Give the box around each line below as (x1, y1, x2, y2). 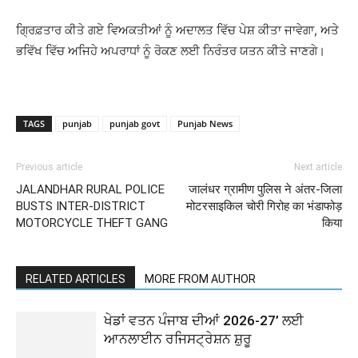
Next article (294, 161, 342, 173)
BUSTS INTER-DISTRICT (16, 199, 145, 213)
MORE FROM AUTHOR (145, 272, 256, 285)
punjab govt (109, 117, 160, 129)
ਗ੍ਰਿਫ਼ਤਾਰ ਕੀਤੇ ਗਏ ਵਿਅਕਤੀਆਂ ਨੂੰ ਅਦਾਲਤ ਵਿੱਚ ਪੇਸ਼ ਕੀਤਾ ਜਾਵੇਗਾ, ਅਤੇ (16, 22, 339, 38)
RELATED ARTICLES (26, 272, 125, 285)
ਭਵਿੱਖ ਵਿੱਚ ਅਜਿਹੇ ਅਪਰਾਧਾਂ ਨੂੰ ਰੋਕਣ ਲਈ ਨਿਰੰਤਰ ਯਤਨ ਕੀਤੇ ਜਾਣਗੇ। (16, 43, 325, 58)
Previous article (16, 161, 82, 173)
